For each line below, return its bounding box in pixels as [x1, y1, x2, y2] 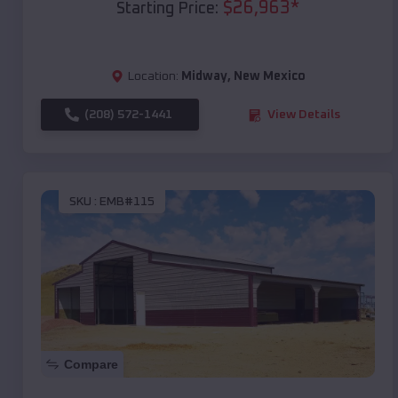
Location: [127, 70, 179, 84]
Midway [180, 70, 227, 84]
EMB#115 [99, 195, 155, 208]
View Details [267, 108, 340, 122]
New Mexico [233, 70, 306, 84]
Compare [64, 357, 118, 372]
